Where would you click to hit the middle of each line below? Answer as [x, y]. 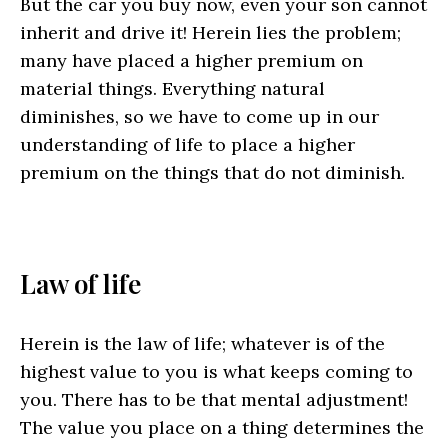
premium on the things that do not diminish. [212, 173]
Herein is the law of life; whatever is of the [202, 344]
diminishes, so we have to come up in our [199, 117]
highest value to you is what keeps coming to [216, 372]
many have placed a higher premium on [191, 61]
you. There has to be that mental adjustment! [214, 400]
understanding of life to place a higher [187, 145]
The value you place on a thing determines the [222, 428]
